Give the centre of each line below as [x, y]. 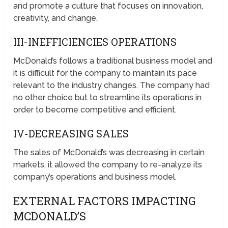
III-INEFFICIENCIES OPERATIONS [95, 42]
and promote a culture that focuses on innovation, [108, 6]
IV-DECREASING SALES [71, 134]
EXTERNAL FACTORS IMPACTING [105, 201]
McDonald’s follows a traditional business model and [113, 61]
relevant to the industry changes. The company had [112, 85]
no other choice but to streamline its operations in [108, 98]
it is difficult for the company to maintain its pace [105, 73]
